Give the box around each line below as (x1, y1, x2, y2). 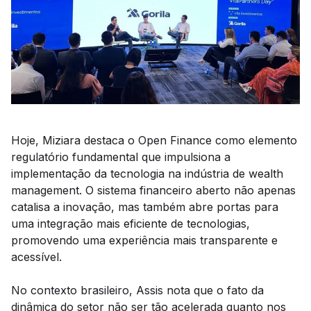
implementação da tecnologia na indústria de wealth (11, 167, 283, 180)
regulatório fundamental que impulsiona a (11, 150, 230, 164)
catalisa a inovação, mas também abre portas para (11, 200, 278, 214)
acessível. (11, 250, 62, 264)
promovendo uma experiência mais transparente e (11, 233, 278, 247)
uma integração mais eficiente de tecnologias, (11, 217, 250, 230)
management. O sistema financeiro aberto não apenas (11, 183, 296, 197)
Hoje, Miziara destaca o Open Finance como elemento (11, 133, 297, 147)
